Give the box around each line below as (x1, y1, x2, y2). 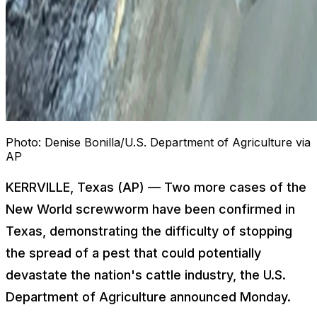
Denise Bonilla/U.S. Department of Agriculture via (45, 134, 311, 149)
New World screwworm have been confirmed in (6, 201, 295, 217)
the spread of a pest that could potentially (6, 245, 261, 260)
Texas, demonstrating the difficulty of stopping (6, 223, 292, 238)
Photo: (6, 134, 45, 149)
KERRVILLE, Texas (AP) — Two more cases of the (6, 179, 306, 195)
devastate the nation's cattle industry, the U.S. (6, 267, 286, 282)
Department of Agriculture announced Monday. (6, 289, 291, 304)
